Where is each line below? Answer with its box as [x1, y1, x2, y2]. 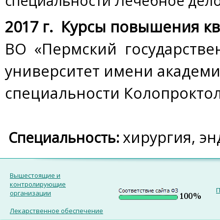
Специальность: [5, 128, 123, 147]
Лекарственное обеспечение [10, 206, 103, 215]
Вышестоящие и [10, 171, 60, 180]
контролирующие [10, 180, 66, 189]
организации [10, 189, 51, 197]
